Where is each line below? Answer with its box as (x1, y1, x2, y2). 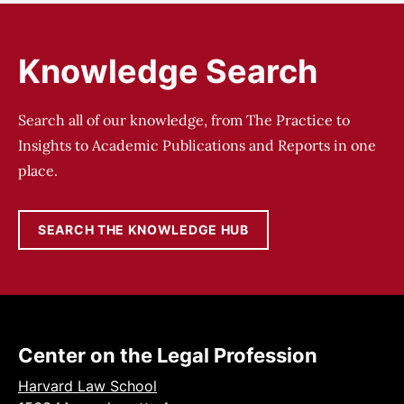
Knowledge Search (18, 50, 317, 91)
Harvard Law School (18, 376, 157, 395)
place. (18, 161, 58, 179)
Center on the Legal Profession (18, 343, 317, 367)
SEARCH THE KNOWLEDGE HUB (38, 221, 249, 237)
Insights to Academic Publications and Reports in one (18, 135, 376, 154)
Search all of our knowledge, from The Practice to (18, 110, 350, 129)
